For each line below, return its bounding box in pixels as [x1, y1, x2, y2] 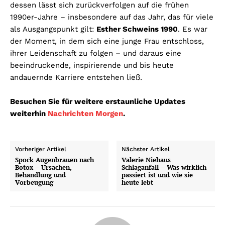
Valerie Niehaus [122, 155, 171, 164]
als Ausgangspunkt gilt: [10, 24, 96, 34]
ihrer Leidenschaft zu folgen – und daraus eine [10, 48, 181, 58]
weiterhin [10, 108, 48, 118]
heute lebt [122, 177, 154, 187]
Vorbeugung [15, 177, 53, 187]
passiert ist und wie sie [122, 170, 193, 179]
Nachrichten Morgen [48, 108, 123, 118]
